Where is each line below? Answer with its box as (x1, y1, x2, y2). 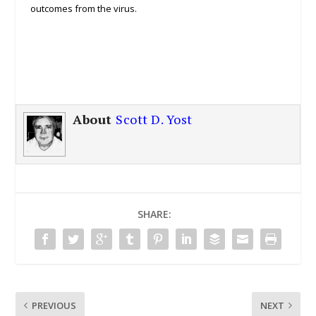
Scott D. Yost (116, 111, 193, 128)
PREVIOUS (32, 299, 77, 312)
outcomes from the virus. (30, 1, 137, 15)
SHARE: (138, 207, 171, 221)
